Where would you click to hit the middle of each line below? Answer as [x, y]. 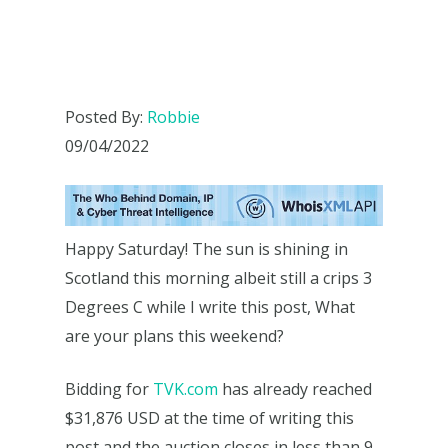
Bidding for [109, 388]
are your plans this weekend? [174, 335]
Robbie [173, 116]
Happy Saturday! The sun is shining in [206, 248]
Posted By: [106, 116]
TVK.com [185, 388]
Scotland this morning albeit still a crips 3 [218, 277]
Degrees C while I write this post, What [210, 306]
